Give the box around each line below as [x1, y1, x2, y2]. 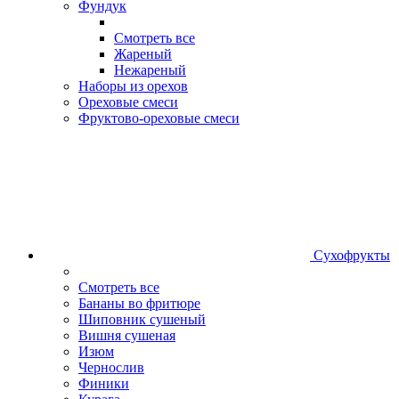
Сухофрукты [313, 247, 390, 263]
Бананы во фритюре [78, 295, 200, 311]
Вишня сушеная [78, 327, 175, 343]
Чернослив [78, 359, 144, 375]
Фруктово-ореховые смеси [78, 110, 240, 126]
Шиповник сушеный [78, 311, 206, 327]
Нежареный [114, 61, 186, 77]
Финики [78, 375, 129, 391]
